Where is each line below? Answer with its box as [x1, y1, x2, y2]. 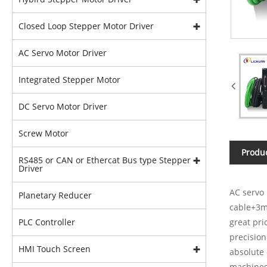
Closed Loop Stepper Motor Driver [18, 20, 154, 32]
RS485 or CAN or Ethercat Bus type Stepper [18, 154, 191, 166]
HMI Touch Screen [18, 243, 91, 254]
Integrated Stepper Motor [18, 74, 120, 85]
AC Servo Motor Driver [18, 47, 107, 58]
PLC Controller [18, 216, 75, 228]
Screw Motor [18, 128, 69, 139]
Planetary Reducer [18, 190, 92, 201]
